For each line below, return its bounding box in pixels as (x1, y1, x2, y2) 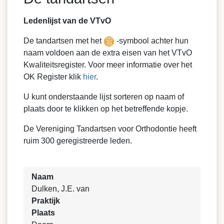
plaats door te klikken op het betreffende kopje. (23, 104, 188, 113)
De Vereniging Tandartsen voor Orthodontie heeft (23, 124, 196, 133)
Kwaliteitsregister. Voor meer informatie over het (23, 60, 192, 69)
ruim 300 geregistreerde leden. (23, 136, 132, 145)
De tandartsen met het (23, 36, 103, 45)
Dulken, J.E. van (31, 184, 89, 193)
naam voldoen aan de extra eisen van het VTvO (23, 48, 192, 57)
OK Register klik (23, 72, 83, 81)
